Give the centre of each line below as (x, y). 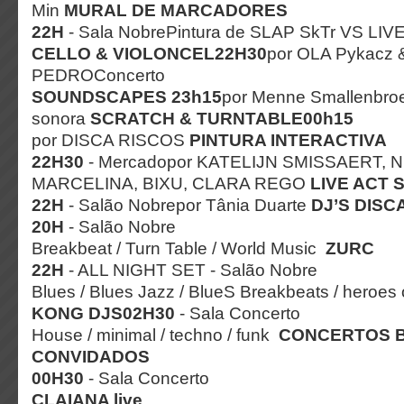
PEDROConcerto (98, 75)
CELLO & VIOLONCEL (123, 53)
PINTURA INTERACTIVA (288, 140)
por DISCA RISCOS (110, 140)
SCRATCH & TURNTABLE (197, 118)
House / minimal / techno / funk (155, 335)
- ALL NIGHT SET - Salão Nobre (193, 270)
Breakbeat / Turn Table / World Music (179, 248)
